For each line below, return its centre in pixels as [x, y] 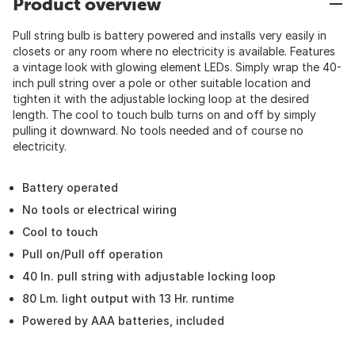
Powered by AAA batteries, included [123, 321]
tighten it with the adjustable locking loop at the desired [161, 99]
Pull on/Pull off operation [93, 254]
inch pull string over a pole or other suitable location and [162, 83]
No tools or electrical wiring [99, 210]
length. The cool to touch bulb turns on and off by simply [164, 115]
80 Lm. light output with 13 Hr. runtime [128, 298]
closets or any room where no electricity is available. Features [174, 51]
